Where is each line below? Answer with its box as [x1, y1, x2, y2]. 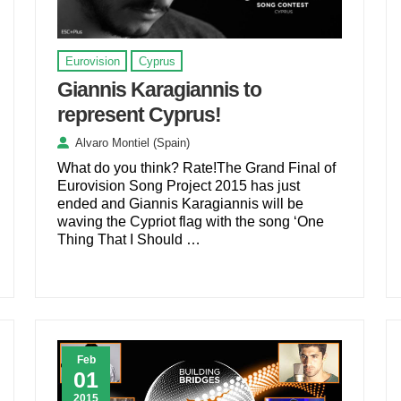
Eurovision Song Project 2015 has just [57, 178, 301, 194]
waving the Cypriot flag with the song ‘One [57, 214, 325, 230]
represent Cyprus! [57, 103, 222, 127]
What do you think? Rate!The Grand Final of [57, 160, 337, 176]
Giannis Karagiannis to [57, 78, 262, 102]
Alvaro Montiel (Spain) [75, 136, 191, 150]
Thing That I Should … [57, 232, 201, 248]
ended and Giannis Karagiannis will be [57, 196, 304, 212]
